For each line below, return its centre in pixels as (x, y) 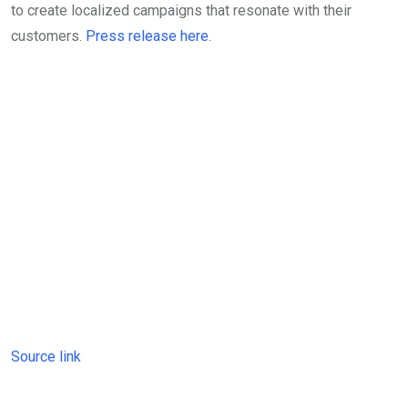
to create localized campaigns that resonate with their (181, 11)
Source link (46, 357)
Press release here (147, 36)
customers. (48, 36)
